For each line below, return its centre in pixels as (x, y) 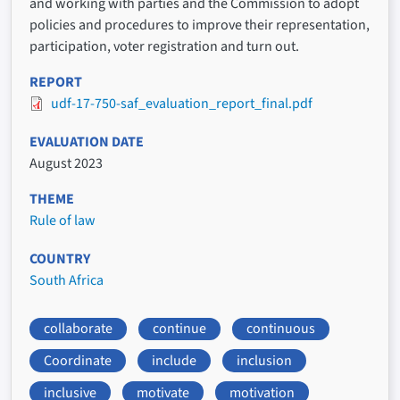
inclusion (264, 360)
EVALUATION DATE (87, 142)
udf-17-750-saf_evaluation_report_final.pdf (182, 104)
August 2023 (66, 164)
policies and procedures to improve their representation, (200, 25)
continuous (281, 329)
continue (179, 329)
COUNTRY (60, 259)
